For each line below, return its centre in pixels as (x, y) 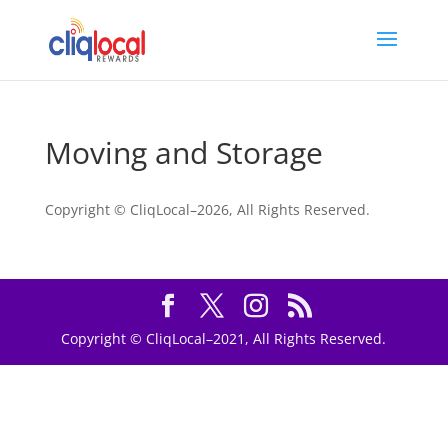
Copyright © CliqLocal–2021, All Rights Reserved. (224, 338)
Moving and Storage (183, 152)
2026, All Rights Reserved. (283, 209)
